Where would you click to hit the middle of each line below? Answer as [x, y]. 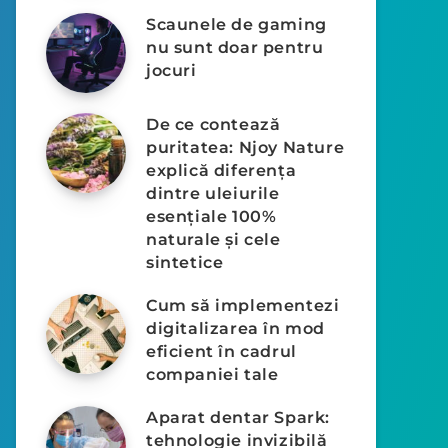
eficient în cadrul [221, 351]
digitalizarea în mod [236, 328]
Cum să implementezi [243, 305]
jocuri [171, 70]
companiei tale [212, 374]
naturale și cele [213, 239]
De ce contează [213, 124]
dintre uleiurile [213, 193]
